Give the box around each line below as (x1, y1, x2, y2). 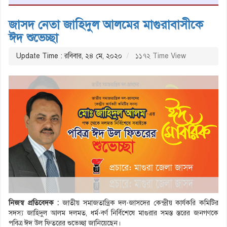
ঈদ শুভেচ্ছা (9, 30, 58, 46)
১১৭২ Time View (133, 51, 186, 60)
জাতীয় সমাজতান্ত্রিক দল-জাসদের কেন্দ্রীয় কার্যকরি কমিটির (59, 199, 218, 208)
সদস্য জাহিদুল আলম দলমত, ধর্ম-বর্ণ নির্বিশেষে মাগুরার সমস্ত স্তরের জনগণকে (9, 209, 218, 218)
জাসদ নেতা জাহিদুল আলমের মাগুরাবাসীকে (9, 17, 203, 32)
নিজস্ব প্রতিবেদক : (9, 199, 59, 208)
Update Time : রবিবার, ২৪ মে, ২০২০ (16, 51, 122, 60)
